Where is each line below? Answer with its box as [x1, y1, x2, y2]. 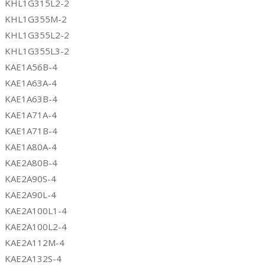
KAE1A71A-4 [5, 108, 57, 121]
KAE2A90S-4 [5, 172, 56, 185]
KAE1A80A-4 [5, 140, 57, 153]
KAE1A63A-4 [5, 76, 57, 89]
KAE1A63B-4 [5, 92, 57, 105]
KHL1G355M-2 [5, 12, 67, 25]
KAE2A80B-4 [5, 156, 57, 169]
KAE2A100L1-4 [5, 204, 67, 216]
